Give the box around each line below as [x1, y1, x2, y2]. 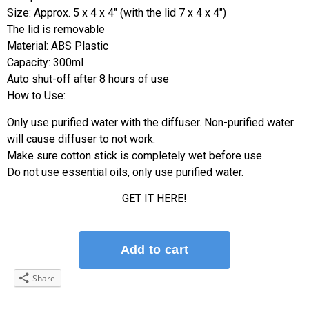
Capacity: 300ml [7, 56, 83, 70]
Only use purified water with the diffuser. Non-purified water [7, 115, 294, 129]
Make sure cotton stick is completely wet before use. [7, 148, 264, 162]
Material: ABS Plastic [7, 39, 108, 53]
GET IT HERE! [122, 192, 187, 206]
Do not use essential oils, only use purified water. [7, 165, 243, 179]
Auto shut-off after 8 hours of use [7, 72, 169, 86]
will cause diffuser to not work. [7, 132, 155, 146]
